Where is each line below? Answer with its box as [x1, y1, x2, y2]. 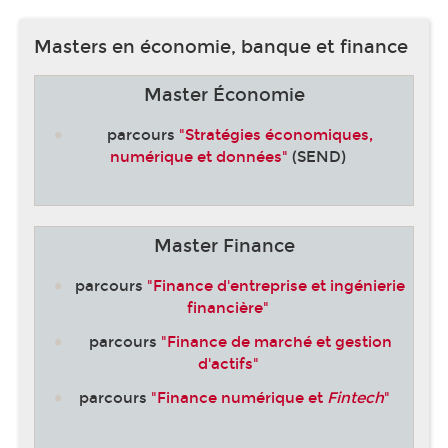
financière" [187, 298, 270, 317]
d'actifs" [197, 354, 259, 373]
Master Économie [143, 84, 305, 107]
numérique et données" [110, 147, 289, 166]
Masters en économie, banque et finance [34, 35, 408, 58]
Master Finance [153, 235, 295, 258]
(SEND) [288, 147, 371, 166]
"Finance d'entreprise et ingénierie [147, 276, 406, 295]
